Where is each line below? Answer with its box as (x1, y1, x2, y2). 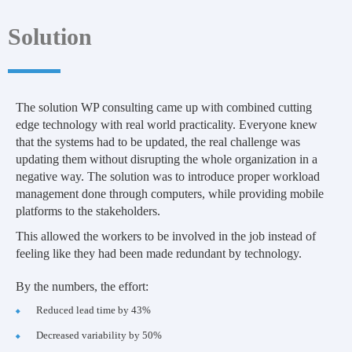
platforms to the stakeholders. (16, 204, 160, 218)
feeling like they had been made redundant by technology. (16, 247, 302, 260)
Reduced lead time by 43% (36, 304, 151, 316)
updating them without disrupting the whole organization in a (16, 152, 317, 166)
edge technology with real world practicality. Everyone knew (16, 118, 317, 131)
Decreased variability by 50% (36, 329, 162, 341)
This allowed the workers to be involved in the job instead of (16, 229, 316, 243)
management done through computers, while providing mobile (16, 187, 324, 200)
